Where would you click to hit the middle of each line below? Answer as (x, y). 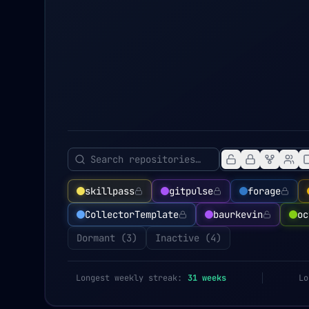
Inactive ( (183, 238)
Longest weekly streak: (129, 278)
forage (264, 191)
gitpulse (191, 191)
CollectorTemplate (132, 215)
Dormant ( (101, 238)
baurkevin (238, 215)
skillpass (110, 191)
